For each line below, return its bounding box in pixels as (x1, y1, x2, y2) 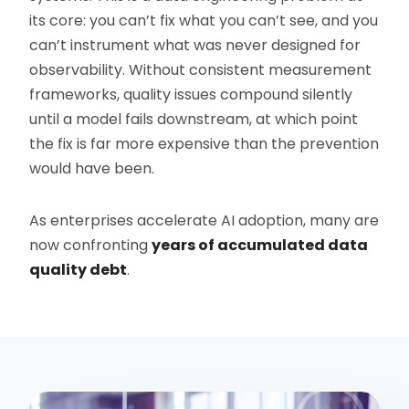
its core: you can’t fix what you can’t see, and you (29, 10, 379, 32)
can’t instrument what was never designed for (29, 35, 362, 57)
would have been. (29, 158, 155, 180)
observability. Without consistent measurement (29, 59, 372, 81)
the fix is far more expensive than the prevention (29, 133, 380, 155)
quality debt (29, 259, 128, 281)
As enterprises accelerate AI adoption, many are (29, 210, 380, 232)
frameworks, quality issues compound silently (29, 84, 353, 106)
